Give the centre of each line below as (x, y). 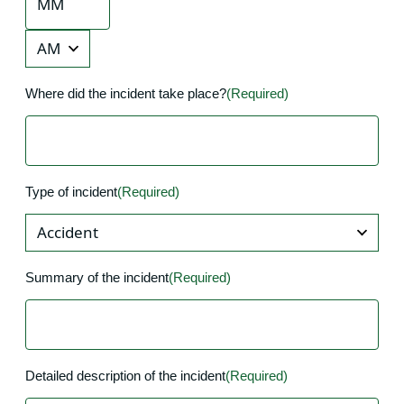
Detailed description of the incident (125, 375)
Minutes (48, 36)
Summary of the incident (97, 277)
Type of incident (71, 191)
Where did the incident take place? (126, 93)
